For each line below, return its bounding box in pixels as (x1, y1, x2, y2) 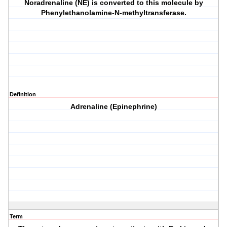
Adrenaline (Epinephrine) (70, 102, 157, 111)
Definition (10, 91, 36, 98)
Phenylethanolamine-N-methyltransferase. (41, 9, 186, 17)
